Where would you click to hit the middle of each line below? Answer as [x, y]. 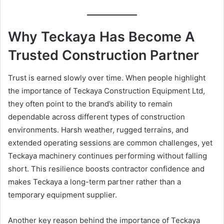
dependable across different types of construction [96, 116]
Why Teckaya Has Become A [101, 37]
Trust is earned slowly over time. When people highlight [107, 77]
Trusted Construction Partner [103, 55]
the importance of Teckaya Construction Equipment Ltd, [106, 90]
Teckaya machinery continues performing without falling [107, 155]
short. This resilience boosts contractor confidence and [106, 168]
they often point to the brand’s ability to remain [90, 103]
